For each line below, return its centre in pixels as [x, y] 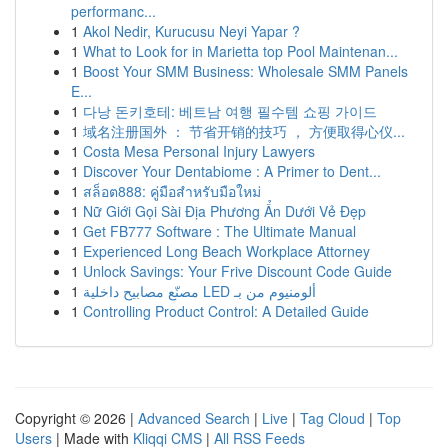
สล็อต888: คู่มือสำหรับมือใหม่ [172, 191]
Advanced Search [194, 418]
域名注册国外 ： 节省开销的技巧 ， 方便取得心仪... [244, 131]
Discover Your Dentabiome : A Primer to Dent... [232, 171]
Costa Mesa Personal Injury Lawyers [199, 151]
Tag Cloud [332, 418]
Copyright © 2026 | [76, 418]
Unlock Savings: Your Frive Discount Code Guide [237, 271]
